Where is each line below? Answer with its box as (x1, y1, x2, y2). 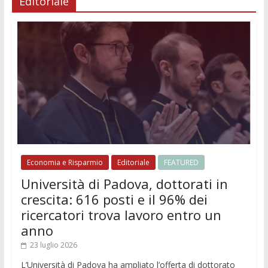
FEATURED (163, 157, 199, 168)
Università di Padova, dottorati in (20, 175, 228, 193)
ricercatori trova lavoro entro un (20, 206, 221, 224)
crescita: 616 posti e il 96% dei (20, 190, 208, 209)
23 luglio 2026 (29, 240, 77, 251)
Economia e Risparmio (26, 157, 103, 168)
